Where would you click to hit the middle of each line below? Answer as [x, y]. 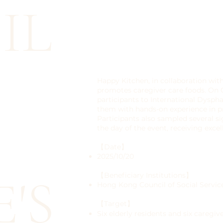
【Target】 [116, 204]
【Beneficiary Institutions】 [145, 175]
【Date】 [113, 147]
